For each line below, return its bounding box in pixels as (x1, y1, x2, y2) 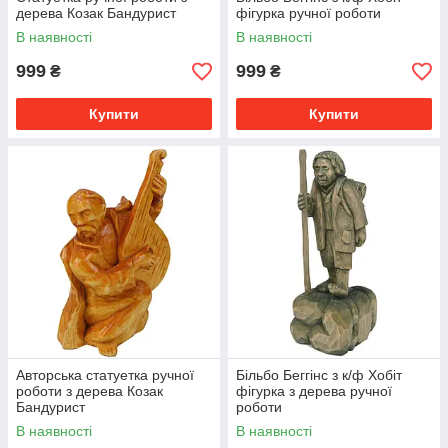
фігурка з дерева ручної (236, 383, 392, 400)
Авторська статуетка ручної (16, 367, 194, 384)
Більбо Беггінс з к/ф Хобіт (236, 367, 402, 384)
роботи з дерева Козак (16, 383, 163, 400)
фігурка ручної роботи (236, 5, 381, 22)
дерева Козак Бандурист (16, 5, 176, 22)
